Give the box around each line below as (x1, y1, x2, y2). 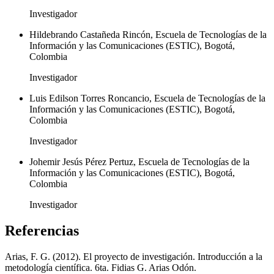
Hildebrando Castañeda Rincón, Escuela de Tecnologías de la (29, 29, 267, 40)
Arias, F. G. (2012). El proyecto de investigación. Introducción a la (5, 251, 262, 262)
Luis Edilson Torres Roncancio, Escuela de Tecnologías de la (29, 92, 265, 103)
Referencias (5, 222, 79, 239)
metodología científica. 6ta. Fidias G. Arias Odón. (5, 262, 196, 273)
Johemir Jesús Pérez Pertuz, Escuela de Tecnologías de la (29, 156, 250, 167)
